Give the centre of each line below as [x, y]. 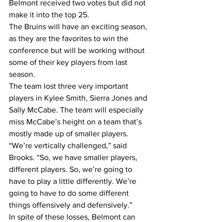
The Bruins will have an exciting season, [79, 27]
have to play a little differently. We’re [74, 181]
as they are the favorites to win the [70, 38]
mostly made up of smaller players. [69, 134]
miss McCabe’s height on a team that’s [76, 122]
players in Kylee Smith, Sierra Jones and [79, 98]
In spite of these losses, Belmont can [73, 217]
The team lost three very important [70, 86]
